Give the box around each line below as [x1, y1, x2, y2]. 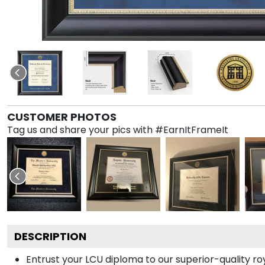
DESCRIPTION [14, 228, 86, 244]
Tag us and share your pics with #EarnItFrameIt [7, 122, 228, 137]
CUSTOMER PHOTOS [7, 109, 117, 124]
